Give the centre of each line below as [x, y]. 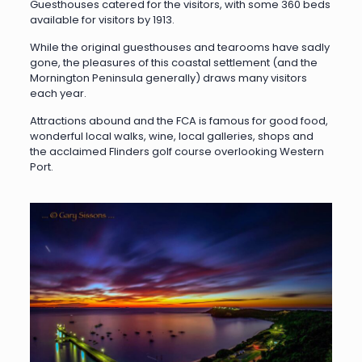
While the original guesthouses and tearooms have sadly [179, 48]
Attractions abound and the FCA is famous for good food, [179, 121]
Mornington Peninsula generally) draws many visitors [168, 78]
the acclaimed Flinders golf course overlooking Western [177, 152]
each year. [58, 94]
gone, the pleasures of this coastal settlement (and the [173, 63]
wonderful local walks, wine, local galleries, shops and [171, 137]
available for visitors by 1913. [102, 20]
